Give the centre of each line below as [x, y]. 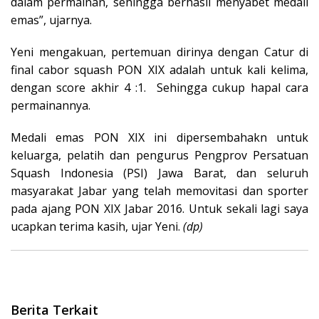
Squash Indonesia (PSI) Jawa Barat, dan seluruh [159, 173]
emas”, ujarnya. [51, 20]
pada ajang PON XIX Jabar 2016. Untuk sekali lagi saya [159, 208]
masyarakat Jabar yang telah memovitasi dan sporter [159, 190]
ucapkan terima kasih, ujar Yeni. [97, 226]
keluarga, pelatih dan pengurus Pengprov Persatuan [159, 155]
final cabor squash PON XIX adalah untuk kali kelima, [159, 69]
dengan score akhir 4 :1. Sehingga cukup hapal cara [159, 87]
